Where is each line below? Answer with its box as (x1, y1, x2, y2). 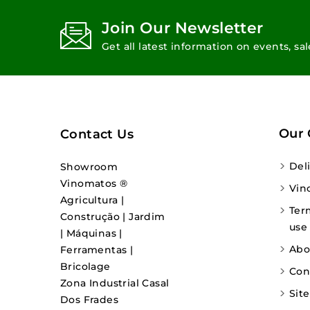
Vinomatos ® (60, 177, 128, 190)
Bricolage (60, 260, 111, 273)
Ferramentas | (60, 244, 134, 257)
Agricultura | (60, 194, 125, 207)
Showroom (60, 161, 118, 174)
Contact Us (60, 127, 134, 143)
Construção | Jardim (60, 210, 165, 224)
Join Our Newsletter (102, 19, 264, 38)
